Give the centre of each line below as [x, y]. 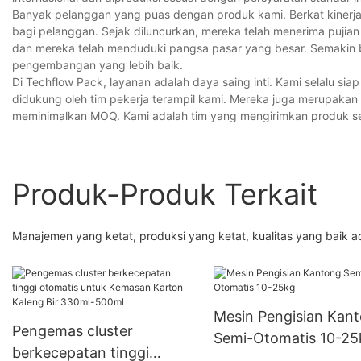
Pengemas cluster [73, 330]
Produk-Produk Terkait [165, 195]
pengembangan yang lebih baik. [98, 64]
